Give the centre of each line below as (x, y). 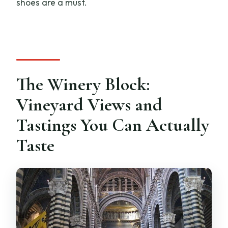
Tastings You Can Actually (113, 125)
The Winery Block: (83, 84)
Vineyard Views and (90, 105)
